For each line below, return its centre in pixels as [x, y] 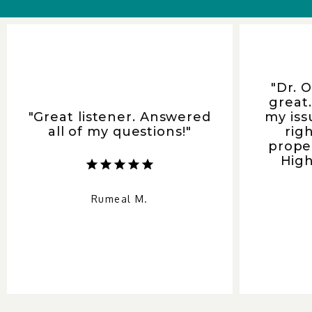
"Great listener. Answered [119, 117]
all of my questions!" [119, 131]
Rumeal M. [119, 198]
